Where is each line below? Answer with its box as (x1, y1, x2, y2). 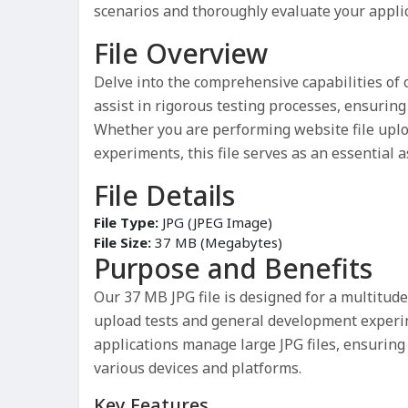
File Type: (94, 213, 158, 232)
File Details (94, 177, 235, 215)
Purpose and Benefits (94, 250, 372, 288)
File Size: (94, 233, 151, 252)
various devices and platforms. (94, 358, 301, 379)
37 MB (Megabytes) (151, 233, 282, 252)
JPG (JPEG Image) (158, 213, 272, 232)
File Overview (94, 35, 268, 73)
